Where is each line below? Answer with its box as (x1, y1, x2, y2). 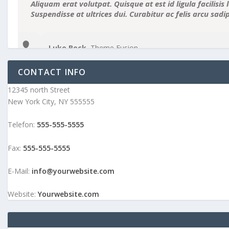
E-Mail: (8, 166, 32, 176)
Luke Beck (49, 42, 86, 53)
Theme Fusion (90, 42, 138, 53)
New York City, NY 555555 (8, 96, 95, 106)
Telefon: (8, 120, 37, 130)
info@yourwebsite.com (32, 166, 114, 176)
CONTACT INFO (18, 66, 86, 78)
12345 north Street (8, 84, 70, 95)
